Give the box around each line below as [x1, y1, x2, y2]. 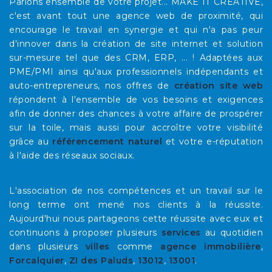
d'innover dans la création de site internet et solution [9, 38, 263, 49]
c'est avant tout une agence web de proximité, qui [9, 10, 263, 21]
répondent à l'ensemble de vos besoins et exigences [9, 93, 263, 105]
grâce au [9, 135, 53, 147]
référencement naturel [52, 135, 163, 147]
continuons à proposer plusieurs [9, 226, 161, 238]
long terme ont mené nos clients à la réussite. [9, 199, 263, 210]
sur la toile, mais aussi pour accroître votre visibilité [9, 121, 263, 133]
